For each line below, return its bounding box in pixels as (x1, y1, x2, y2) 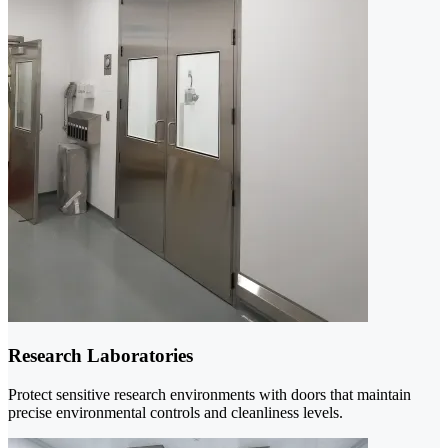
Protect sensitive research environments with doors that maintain (8, 385, 411, 403)
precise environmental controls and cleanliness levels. (8, 403, 343, 421)
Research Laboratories (8, 345, 193, 367)
